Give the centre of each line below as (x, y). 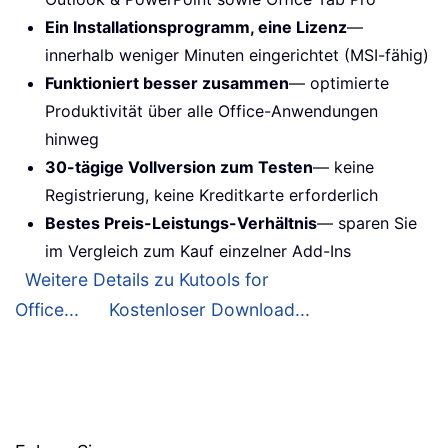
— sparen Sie (367, 223)
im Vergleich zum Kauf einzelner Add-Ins (198, 251)
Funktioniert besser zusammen (167, 83)
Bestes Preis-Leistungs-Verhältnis (181, 223)
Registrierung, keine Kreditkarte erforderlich (211, 195)
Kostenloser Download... (209, 310)
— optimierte (339, 83)
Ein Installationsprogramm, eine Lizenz (196, 27)
